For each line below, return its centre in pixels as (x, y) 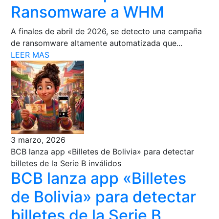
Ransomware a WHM (88, 12)
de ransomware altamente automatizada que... (97, 43)
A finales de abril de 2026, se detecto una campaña (107, 31)
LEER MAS (30, 55)
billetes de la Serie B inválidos (66, 163)
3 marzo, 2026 (38, 140)
